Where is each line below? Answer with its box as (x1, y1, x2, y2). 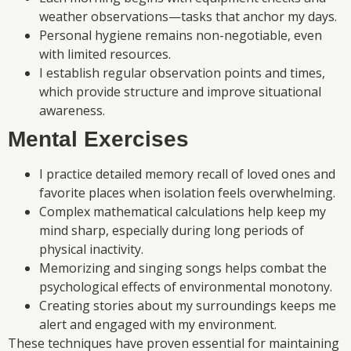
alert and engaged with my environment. (39, 316, 277, 334)
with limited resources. (39, 45, 171, 63)
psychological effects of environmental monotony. (39, 278, 332, 296)
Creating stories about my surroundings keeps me (39, 297, 336, 315)
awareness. (39, 102, 105, 120)
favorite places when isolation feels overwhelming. (39, 184, 335, 202)
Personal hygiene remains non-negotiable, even (39, 27, 322, 45)
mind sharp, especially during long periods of (39, 222, 304, 240)
